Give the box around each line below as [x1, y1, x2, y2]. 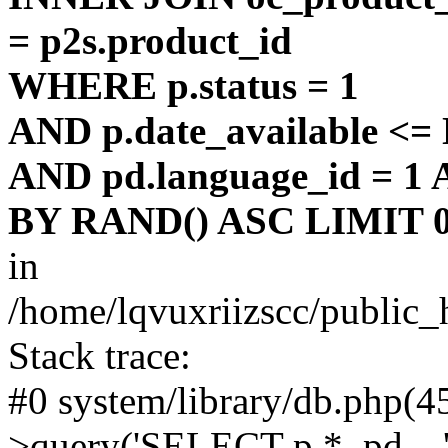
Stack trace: [8, 334, 191, 377]
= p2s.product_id [8, 19, 292, 62]
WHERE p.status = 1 [8, 64, 359, 107]
